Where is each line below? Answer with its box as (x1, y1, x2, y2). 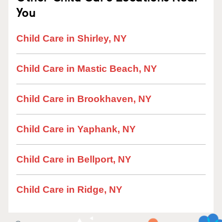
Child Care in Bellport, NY (16, 154, 131, 165)
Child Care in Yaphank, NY (16, 124, 136, 134)
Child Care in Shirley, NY (16, 33, 127, 44)
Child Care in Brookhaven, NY (16, 94, 152, 104)
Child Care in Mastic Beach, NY (16, 63, 157, 74)
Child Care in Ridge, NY (16, 184, 122, 195)
